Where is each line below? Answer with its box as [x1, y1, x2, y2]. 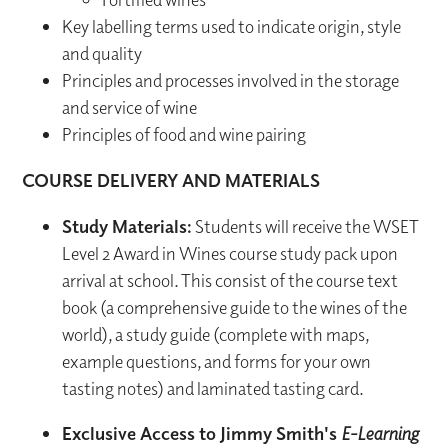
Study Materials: [62, 215, 193, 238]
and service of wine [62, 96, 198, 120]
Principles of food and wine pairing [62, 123, 307, 147]
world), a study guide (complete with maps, [62, 323, 370, 347]
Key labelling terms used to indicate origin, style [62, 15, 402, 39]
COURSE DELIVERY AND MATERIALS [22, 169, 321, 192]
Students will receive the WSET [192, 215, 420, 239]
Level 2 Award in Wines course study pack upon [62, 242, 399, 266]
